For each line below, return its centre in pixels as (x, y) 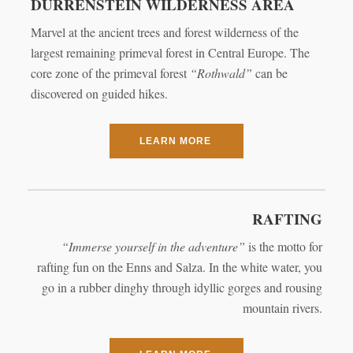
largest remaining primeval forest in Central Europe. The (170, 53)
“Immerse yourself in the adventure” (154, 247)
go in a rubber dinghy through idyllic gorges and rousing (182, 288)
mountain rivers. (283, 308)
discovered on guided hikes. (99, 94)
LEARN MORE (175, 141)
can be (271, 73)
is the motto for (284, 247)
